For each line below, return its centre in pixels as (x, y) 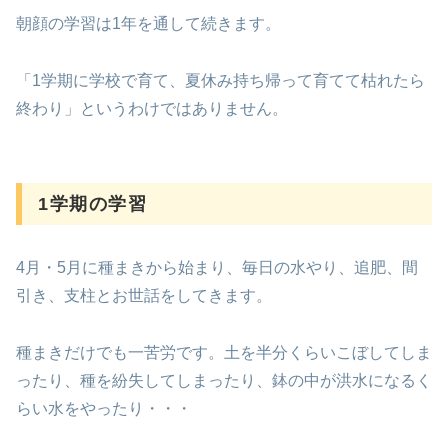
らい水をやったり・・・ (104, 409)
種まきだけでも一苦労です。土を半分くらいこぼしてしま (224, 353)
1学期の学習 (93, 204)
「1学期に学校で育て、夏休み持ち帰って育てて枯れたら (220, 81)
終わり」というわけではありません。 (152, 109)
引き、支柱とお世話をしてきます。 (144, 296)
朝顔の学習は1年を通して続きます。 (148, 24)
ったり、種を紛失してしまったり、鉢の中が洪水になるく (224, 381)
